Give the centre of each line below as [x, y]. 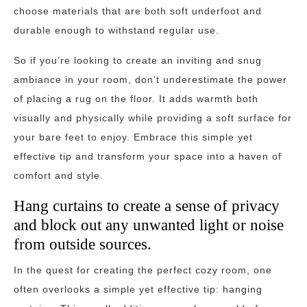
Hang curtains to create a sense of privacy [147, 206]
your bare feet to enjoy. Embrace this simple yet [133, 137]
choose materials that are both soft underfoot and [138, 11]
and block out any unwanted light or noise [149, 225]
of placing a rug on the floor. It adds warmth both [136, 99]
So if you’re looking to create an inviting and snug [138, 60]
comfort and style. [59, 175]
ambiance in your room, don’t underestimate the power [150, 79]
